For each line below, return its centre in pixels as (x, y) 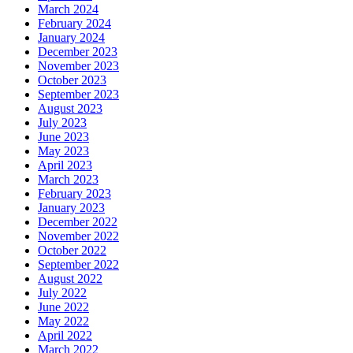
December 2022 (78, 221)
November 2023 (78, 65)
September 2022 (78, 264)
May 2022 (63, 321)
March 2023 (68, 179)
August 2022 (70, 278)
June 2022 (63, 307)
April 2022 (65, 335)
